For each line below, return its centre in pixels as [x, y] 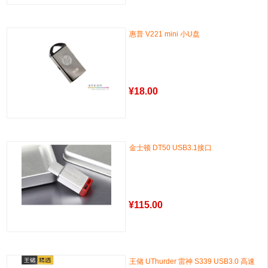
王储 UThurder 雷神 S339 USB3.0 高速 [192, 261]
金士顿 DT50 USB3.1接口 [171, 148]
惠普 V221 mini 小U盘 [165, 34]
